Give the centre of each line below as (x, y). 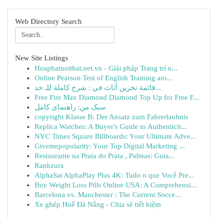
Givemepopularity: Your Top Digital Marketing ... (110, 146)
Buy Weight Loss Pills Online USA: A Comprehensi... (116, 185)
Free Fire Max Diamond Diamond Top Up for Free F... (117, 97)
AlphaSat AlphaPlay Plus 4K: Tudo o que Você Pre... (114, 175)
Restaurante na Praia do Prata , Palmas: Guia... (105, 156)
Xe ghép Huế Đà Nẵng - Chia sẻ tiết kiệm (98, 204)
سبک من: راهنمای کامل (70, 107)
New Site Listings (42, 58)
